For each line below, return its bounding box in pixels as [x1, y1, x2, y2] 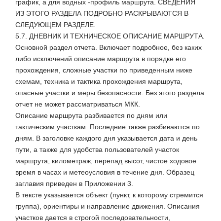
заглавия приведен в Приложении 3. [15, 180, 133, 188]
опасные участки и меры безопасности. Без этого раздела [15, 89, 204, 97]
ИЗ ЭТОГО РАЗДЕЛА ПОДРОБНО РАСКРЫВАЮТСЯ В [15, 9, 188, 18]
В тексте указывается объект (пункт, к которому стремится [15, 191, 203, 199]
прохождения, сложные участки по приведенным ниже [15, 66, 192, 74]
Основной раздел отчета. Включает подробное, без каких [15, 43, 202, 52]
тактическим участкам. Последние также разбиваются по [15, 123, 200, 131]
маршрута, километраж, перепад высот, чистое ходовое [15, 157, 196, 165]
